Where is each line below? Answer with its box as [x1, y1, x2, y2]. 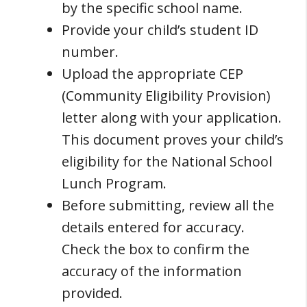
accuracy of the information [62, 261, 242, 280]
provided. [62, 283, 123, 302]
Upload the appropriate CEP [62, 64, 243, 83]
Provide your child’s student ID [62, 20, 258, 39]
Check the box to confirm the [62, 239, 249, 258]
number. [62, 42, 119, 61]
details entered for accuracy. [62, 217, 245, 236]
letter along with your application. [62, 108, 282, 127]
